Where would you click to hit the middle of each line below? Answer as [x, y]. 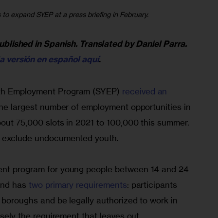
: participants [153, 184]
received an [146, 91]
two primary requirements [78, 184]
